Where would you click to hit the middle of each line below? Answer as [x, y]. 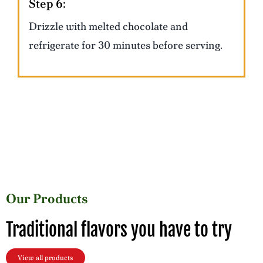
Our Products [47, 199]
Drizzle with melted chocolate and [108, 26]
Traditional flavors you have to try [119, 230]
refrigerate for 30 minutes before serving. [125, 45]
